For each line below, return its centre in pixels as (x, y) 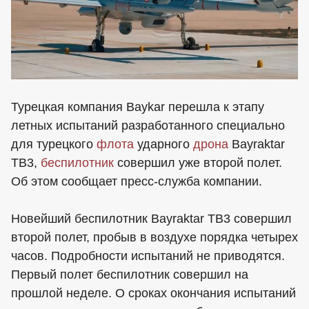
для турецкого (54, 144)
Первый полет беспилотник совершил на (130, 274)
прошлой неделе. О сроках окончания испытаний (153, 293)
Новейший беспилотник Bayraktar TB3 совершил (151, 218)
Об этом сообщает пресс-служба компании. (137, 181)
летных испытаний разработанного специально (148, 125)
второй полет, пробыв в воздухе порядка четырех (154, 237)
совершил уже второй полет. (198, 162)
